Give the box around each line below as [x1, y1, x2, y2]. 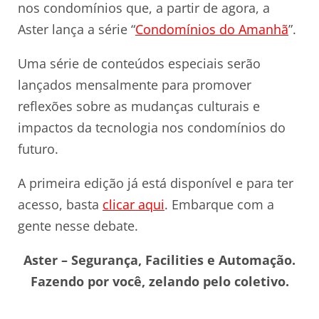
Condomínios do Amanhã [135, 21, 288, 38]
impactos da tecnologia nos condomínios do [18, 119, 286, 137]
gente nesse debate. [18, 217, 138, 235]
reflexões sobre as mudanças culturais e [18, 98, 260, 115]
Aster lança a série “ [18, 21, 135, 38]
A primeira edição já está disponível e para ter [18, 174, 293, 192]
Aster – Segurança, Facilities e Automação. [23, 251, 296, 269]
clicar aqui [103, 196, 164, 214]
